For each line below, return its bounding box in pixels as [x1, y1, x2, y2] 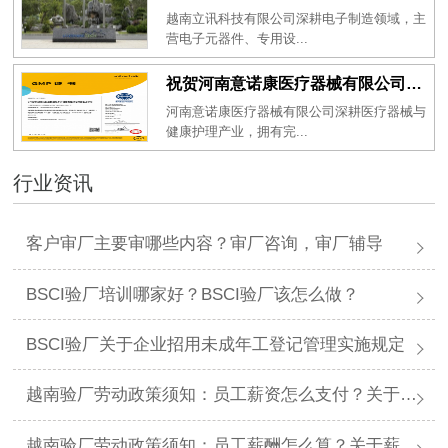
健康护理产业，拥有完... [166, 123, 309, 139]
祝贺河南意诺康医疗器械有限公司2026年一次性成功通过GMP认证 [406, 74, 423, 92]
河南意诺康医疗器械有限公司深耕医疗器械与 [166, 103, 427, 119]
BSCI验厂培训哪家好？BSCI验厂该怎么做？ [26, 284, 360, 304]
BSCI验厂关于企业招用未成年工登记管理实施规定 [26, 335, 406, 355]
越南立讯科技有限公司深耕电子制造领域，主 [166, 10, 427, 26]
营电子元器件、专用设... [166, 30, 309, 46]
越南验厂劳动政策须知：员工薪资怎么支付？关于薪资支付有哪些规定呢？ [26, 385, 401, 405]
